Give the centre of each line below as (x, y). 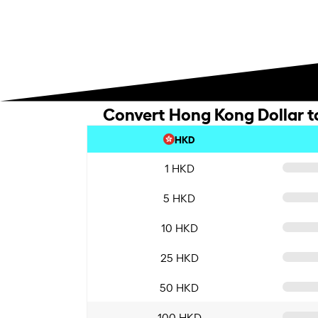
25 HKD (179, 257)
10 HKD (179, 227)
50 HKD (179, 286)
